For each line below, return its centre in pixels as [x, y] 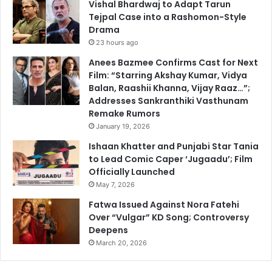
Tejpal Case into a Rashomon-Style [168, 17]
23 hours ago [117, 42]
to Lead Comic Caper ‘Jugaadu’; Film [171, 159]
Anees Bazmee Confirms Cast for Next [173, 62]
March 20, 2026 [121, 243]
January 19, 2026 [123, 126]
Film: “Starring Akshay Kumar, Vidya [168, 75]
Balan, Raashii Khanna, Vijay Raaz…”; [169, 88]
